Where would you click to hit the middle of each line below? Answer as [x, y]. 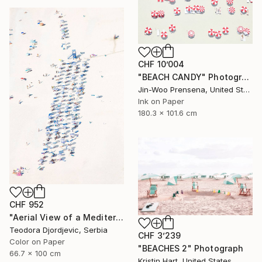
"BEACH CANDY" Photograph [246, 77]
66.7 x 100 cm [35, 253]
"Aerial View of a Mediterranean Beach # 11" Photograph [120, 217]
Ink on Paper [161, 101]
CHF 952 [27, 204]
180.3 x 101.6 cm [168, 113]
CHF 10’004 [161, 64]
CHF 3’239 [160, 236]
